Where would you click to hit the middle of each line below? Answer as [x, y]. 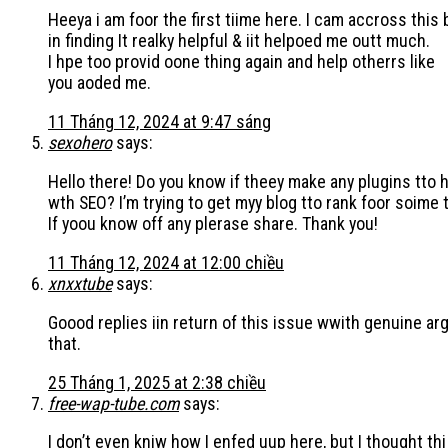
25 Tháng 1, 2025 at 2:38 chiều [157, 382]
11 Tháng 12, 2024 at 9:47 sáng [159, 121]
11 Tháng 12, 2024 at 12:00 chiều [166, 262]
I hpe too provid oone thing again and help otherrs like [241, 62]
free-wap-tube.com [113, 403]
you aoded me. [99, 83]
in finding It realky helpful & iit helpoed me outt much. [239, 41]
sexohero [80, 142]
